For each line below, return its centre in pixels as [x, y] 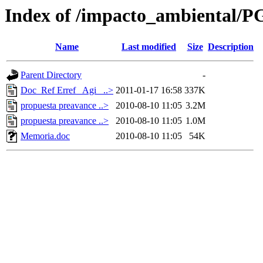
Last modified [149, 47]
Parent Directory [51, 75]
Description [231, 47]
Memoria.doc [45, 136]
